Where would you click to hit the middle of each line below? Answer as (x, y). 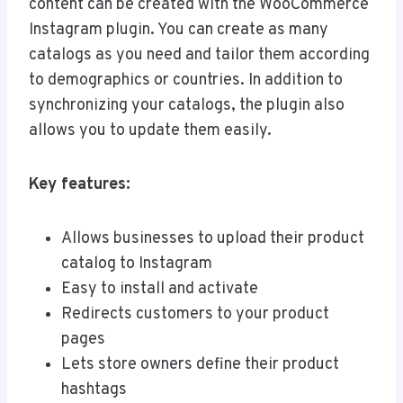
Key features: (80, 184)
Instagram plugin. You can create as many (179, 30)
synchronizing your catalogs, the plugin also (187, 105)
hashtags (94, 390)
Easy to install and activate (160, 289)
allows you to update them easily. (150, 130)
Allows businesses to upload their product (213, 238)
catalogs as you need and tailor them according (199, 55)
